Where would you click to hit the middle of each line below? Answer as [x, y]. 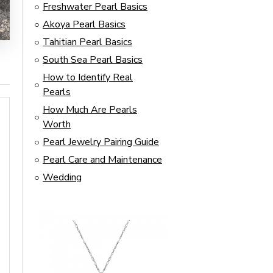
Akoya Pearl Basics [84, 24]
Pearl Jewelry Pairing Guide [101, 142]
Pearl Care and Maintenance [102, 160]
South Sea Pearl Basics [93, 60]
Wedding [62, 177]
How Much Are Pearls [90, 110]
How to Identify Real [88, 77]
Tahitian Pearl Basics [87, 42]
